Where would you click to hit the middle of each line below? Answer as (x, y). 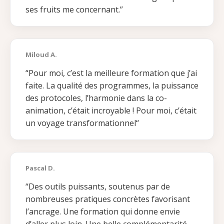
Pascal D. (40, 168)
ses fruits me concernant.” (74, 10)
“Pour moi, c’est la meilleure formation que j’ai (111, 73)
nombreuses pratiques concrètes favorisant (108, 199)
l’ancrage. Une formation (73, 212)
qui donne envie (150, 212)
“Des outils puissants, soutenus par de (98, 187)
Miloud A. (41, 55)
